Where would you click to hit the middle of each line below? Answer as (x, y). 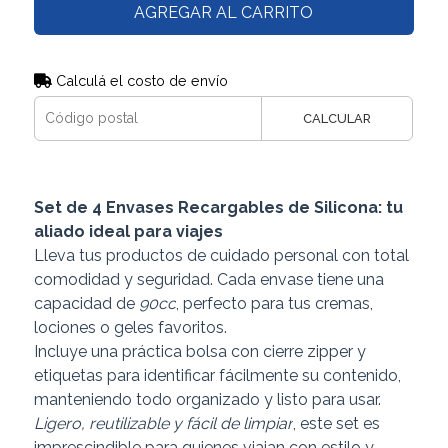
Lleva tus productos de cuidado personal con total (221, 255)
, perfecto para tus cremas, (274, 303)
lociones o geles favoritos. (130, 327)
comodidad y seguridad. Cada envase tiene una (208, 279)
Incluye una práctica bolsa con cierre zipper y (199, 351)
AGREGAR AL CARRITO (224, 12)
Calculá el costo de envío (139, 80)
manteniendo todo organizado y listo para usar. (207, 399)
